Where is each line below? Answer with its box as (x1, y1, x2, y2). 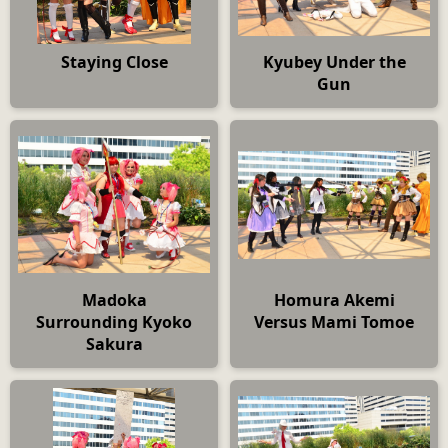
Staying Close (60, 50, 168, 73)
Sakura (85, 332, 143, 355)
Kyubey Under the (262, 50, 406, 73)
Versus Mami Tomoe (254, 310, 414, 333)
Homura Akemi (273, 288, 395, 311)
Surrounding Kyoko (36, 310, 192, 333)
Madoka (81, 288, 147, 311)
